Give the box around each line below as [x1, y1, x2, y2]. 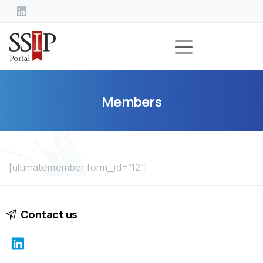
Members [101, 92, 162, 111]
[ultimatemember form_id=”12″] [9, 160, 148, 174]
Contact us [20, 207, 77, 222]
